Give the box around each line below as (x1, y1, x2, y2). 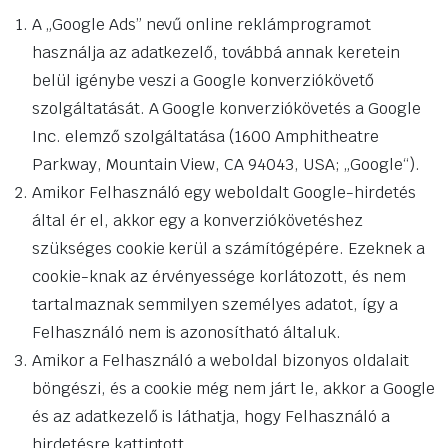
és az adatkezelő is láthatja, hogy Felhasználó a (32, 406, 390, 428)
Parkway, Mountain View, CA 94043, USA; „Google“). (32, 154, 420, 176)
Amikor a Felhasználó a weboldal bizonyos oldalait (32, 350, 409, 372)
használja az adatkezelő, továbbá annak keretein (32, 42, 400, 64)
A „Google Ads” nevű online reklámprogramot (32, 14, 371, 36)
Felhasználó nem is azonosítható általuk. (32, 322, 341, 344)
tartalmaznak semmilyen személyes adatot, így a (32, 294, 398, 316)
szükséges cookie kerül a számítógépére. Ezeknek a (32, 238, 425, 260)
